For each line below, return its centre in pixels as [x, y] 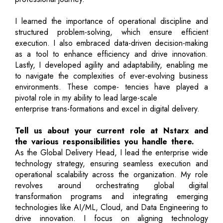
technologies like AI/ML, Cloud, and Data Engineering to [111, 207]
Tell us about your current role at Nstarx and [111, 130]
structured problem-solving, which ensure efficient [111, 32]
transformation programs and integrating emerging [111, 196]
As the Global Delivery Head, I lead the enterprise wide [111, 152]
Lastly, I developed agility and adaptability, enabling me [111, 65]
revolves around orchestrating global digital [111, 185]
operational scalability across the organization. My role [111, 174]
